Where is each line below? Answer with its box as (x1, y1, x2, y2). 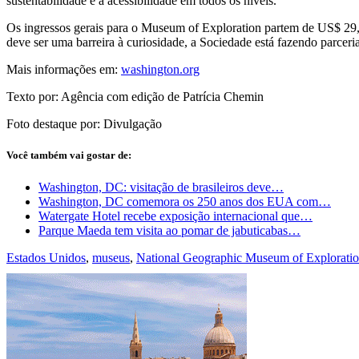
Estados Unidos (6, 250, 86, 264)
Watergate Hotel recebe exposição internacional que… (38, 208, 313, 223)
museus (92, 250, 130, 264)
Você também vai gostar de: (6, 149, 131, 162)
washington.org (121, 63, 200, 77)
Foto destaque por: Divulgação (6, 117, 162, 131)
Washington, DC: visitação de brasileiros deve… (38, 179, 284, 194)
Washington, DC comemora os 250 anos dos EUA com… (38, 194, 331, 208)
